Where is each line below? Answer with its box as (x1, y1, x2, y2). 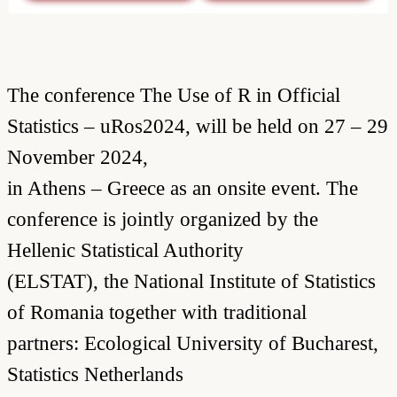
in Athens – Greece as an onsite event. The (7, 175, 358, 199)
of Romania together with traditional (7, 300, 307, 323)
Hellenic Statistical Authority (7, 237, 244, 261)
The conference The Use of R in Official (7, 82, 340, 106)
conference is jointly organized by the (7, 206, 318, 230)
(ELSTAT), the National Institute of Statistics (7, 269, 376, 292)
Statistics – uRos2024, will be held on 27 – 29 (7, 113, 388, 137)
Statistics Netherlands (7, 362, 183, 385)
